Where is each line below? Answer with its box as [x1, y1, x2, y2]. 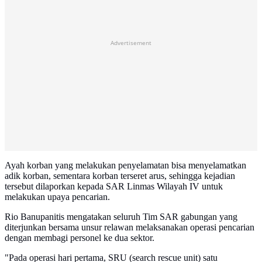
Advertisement [111, 39, 151, 47]
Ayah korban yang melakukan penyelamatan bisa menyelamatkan [5, 160, 246, 171]
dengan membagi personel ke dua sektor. [5, 233, 154, 243]
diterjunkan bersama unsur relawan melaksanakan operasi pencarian [5, 222, 254, 233]
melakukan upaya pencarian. [5, 192, 110, 202]
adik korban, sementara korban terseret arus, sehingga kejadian [5, 171, 235, 181]
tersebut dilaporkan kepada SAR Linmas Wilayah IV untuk [5, 181, 223, 192]
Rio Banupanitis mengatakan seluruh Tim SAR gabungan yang [5, 212, 237, 222]
